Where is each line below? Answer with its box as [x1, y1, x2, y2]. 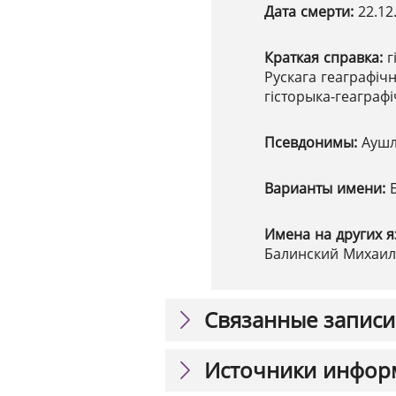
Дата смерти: [264, 2, 358, 21]
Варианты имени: [264, 179, 390, 198]
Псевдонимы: [264, 133, 362, 152]
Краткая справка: [264, 48, 387, 67]
